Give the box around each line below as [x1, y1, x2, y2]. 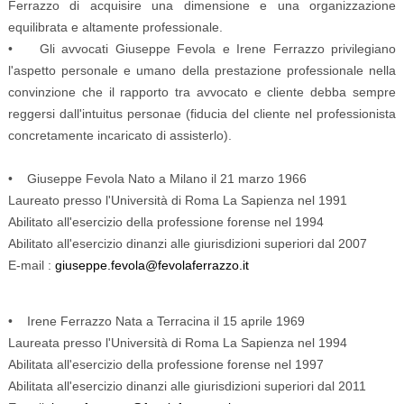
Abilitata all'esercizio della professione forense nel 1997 [7, 356, 324, 372]
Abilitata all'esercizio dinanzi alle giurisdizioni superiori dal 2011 [7, 378, 366, 393]
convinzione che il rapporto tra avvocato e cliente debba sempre [7, 84, 397, 99]
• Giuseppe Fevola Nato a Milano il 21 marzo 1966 [7, 170, 307, 186]
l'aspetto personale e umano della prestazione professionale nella [7, 62, 397, 78]
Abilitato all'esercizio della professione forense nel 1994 [7, 214, 324, 229]
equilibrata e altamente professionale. [7, 19, 223, 34]
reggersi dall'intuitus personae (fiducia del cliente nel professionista [7, 106, 397, 121]
